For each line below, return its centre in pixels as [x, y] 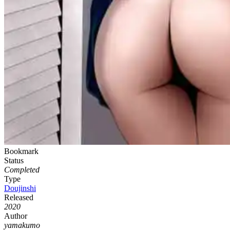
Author [16, 216]
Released [19, 197]
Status [14, 160]
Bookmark [21, 151]
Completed [22, 170]
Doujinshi [20, 188]
